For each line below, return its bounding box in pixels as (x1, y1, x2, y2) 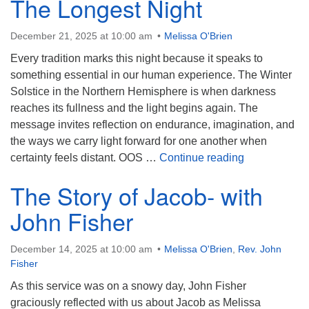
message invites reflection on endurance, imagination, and (10, 119, 295, 130)
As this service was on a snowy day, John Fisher (10, 280, 246, 292)
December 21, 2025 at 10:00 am (10, 30, 152, 41)
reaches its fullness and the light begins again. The (10, 102, 258, 114)
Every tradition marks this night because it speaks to (10, 52, 263, 64)
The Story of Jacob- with (10, 179, 263, 212)
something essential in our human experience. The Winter (10, 69, 292, 81)
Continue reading (159, 152, 244, 163)
